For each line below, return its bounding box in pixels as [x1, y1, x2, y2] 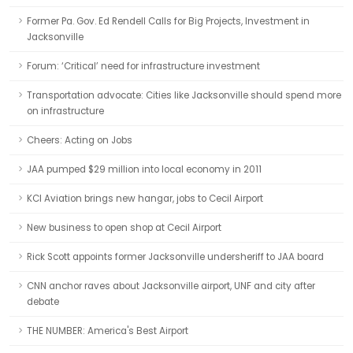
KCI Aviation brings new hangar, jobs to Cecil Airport [27, 192, 263, 205]
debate [27, 295, 59, 308]
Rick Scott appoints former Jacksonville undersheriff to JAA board [27, 251, 324, 263]
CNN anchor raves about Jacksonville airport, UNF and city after [27, 280, 315, 292]
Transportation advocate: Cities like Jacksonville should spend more [27, 89, 341, 102]
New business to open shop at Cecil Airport [27, 221, 221, 234]
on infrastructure [27, 105, 104, 117]
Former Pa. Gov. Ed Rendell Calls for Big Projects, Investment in [27, 15, 310, 28]
